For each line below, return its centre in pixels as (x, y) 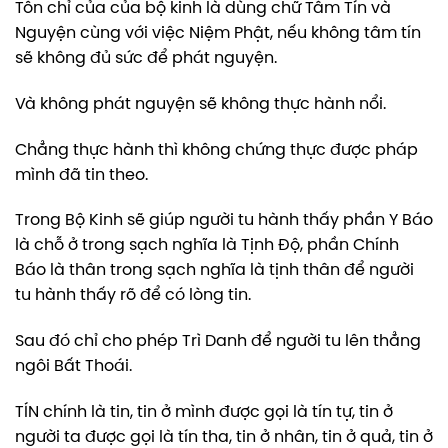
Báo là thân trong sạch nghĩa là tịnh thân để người (214, 271)
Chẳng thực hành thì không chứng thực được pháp (216, 150)
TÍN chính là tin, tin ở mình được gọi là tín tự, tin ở (204, 413)
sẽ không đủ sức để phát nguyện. (146, 59)
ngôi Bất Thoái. (73, 367)
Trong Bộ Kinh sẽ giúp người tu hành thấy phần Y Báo (224, 221)
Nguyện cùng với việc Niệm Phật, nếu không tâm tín (218, 34)
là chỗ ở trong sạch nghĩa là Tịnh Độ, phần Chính (207, 246)
